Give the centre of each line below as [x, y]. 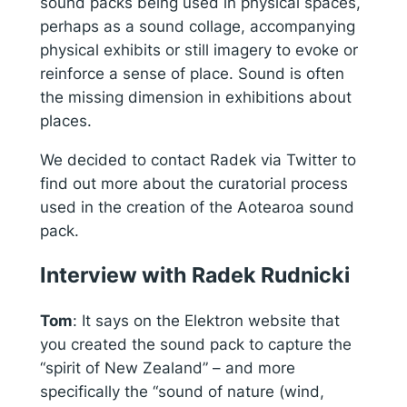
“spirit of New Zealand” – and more [167, 368]
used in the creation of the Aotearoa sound [197, 207]
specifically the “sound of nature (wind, [182, 392]
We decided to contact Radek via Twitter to [198, 159]
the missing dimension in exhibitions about [195, 97]
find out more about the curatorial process [194, 183]
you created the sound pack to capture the [195, 345]
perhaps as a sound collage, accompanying [197, 26]
